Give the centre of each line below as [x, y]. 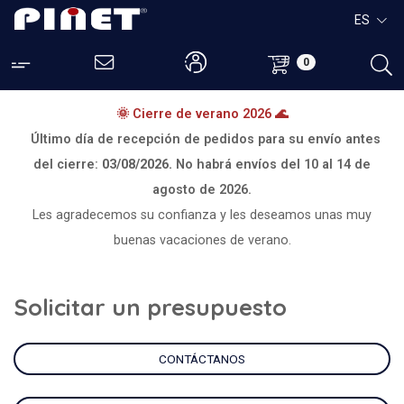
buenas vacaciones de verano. [202, 240]
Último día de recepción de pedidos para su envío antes [206, 139]
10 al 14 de [337, 165]
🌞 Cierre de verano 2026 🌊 [202, 114]
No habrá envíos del [240, 165]
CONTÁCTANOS [202, 359]
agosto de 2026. [202, 190]
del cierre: [68, 165]
